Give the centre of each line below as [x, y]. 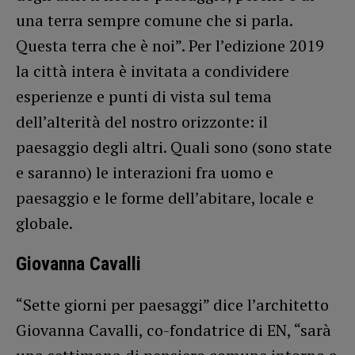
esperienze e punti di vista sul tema [144, 96]
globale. [44, 223]
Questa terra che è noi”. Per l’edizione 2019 [170, 45]
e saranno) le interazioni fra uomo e [145, 172]
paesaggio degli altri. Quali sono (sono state [174, 147]
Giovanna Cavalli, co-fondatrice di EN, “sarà [174, 330]
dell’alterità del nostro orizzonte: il [142, 121]
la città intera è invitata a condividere [153, 71]
